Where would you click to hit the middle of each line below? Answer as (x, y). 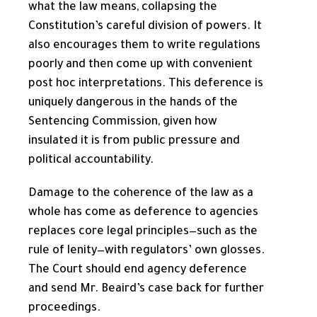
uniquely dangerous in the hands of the (133, 103)
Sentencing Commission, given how (123, 122)
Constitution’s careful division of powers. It (145, 27)
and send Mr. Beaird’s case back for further (146, 289)
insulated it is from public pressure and (134, 141)
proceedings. (64, 308)
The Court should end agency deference (138, 270)
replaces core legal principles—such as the (143, 232)
